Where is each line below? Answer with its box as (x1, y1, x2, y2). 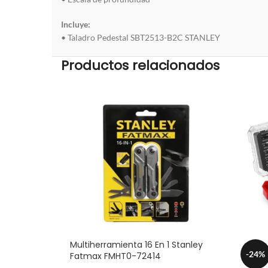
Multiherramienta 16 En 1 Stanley (70, 238, 203, 251)
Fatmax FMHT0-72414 (70, 249, 161, 262)
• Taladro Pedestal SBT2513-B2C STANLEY (61, 32, 220, 42)
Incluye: (61, 19, 92, 29)
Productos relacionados (61, 56, 220, 75)
